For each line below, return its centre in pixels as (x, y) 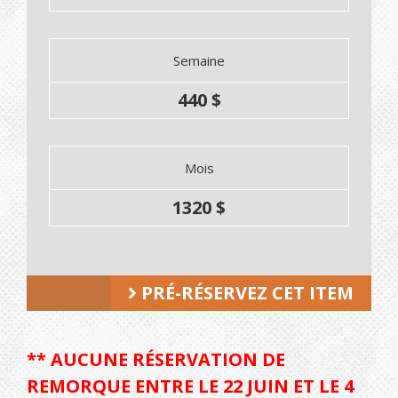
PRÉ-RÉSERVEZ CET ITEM (245, 293)
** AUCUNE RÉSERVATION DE (156, 360)
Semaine (199, 61)
